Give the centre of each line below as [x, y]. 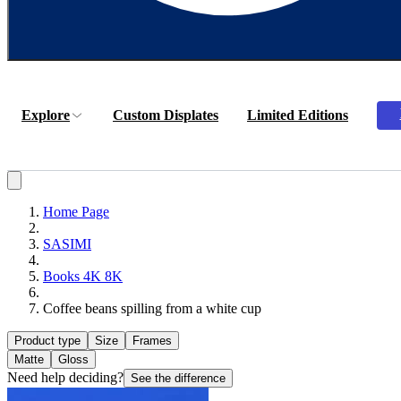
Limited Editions [298, 115]
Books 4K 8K [83, 276]
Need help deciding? [65, 377]
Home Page [76, 212]
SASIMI [67, 244]
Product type [47, 341]
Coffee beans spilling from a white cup [152, 308]
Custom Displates [166, 115]
